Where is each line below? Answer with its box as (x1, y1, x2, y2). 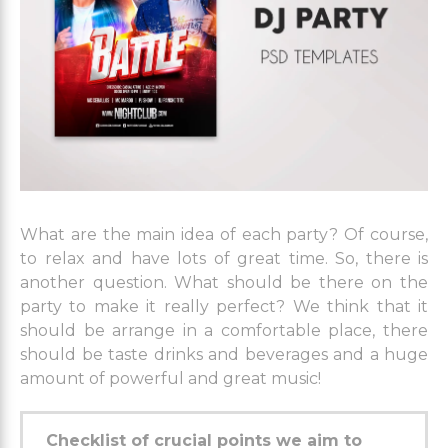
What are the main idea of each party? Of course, (20, 225, 428, 245)
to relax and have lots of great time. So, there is (20, 249, 428, 269)
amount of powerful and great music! (20, 369, 321, 389)
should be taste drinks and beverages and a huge (20, 345, 428, 365)
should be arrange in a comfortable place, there (20, 321, 428, 341)
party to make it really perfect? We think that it (20, 297, 428, 317)
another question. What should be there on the (20, 273, 428, 293)
